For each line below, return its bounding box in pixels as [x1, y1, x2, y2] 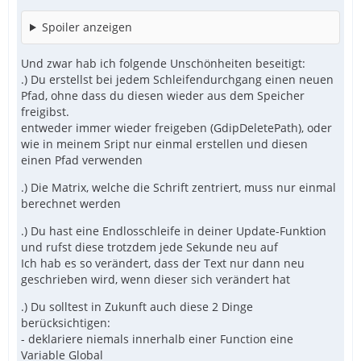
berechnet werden [21, 195, 121, 211]
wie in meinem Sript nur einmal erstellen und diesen [21, 135, 308, 151]
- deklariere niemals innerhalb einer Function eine [21, 330, 293, 346]
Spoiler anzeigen [41, 19, 132, 35]
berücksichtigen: [21, 314, 110, 330]
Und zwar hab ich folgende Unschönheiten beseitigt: [21, 55, 305, 71]
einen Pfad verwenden [21, 151, 143, 168]
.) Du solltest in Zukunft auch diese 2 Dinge [21, 298, 253, 314]
